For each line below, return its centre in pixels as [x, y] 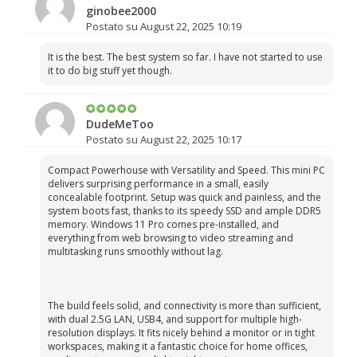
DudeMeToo [120, 124]
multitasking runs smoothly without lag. [135, 251]
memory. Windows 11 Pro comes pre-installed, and [163, 224]
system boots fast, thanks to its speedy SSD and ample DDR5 [184, 211]
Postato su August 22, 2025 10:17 [163, 139]
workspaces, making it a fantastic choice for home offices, [178, 346]
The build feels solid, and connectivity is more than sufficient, [184, 306]
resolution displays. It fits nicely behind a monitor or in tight [181, 333]
